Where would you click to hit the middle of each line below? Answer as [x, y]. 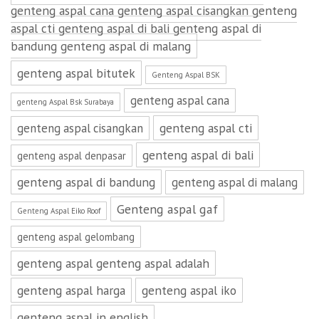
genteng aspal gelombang [76, 237]
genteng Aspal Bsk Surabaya [66, 102]
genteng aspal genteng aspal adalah [113, 263]
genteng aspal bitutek [76, 73]
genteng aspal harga [71, 290]
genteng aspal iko [189, 290]
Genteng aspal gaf [167, 209]
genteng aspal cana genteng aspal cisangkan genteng [154, 10]
